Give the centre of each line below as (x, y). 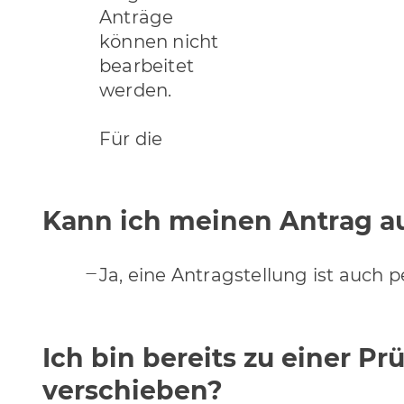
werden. (136, 90)
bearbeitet (147, 65)
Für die (131, 138)
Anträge (137, 17)
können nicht (159, 41)
